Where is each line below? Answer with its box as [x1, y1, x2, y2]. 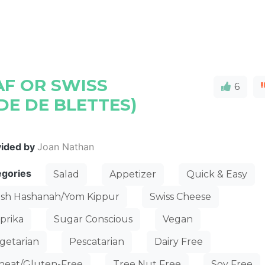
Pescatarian [69, 236, 125, 247]
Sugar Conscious [54, 214, 133, 225]
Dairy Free [154, 236, 203, 247]
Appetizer [109, 169, 157, 180]
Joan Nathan [37, 141, 95, 153]
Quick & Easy [186, 169, 248, 180]
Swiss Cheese [150, 191, 212, 202]
